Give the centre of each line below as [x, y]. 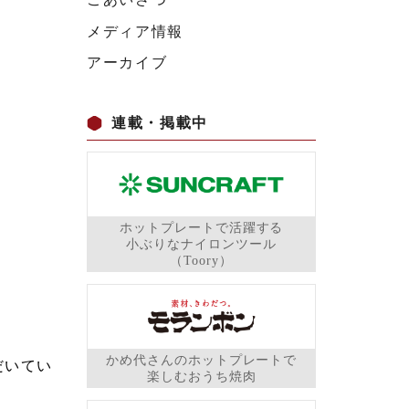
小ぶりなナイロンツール [201, 245]
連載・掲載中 [160, 122]
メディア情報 [135, 31]
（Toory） [202, 261]
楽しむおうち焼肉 [201, 377]
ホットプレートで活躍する [201, 228]
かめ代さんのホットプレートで [201, 361]
